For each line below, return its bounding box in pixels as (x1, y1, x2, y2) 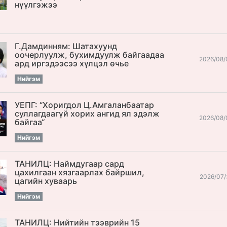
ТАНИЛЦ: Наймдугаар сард (15, 159, 125, 169)
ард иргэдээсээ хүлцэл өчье (15, 58, 129, 68)
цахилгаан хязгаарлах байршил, (15, 167, 145, 177)
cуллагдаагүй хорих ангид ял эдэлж (15, 108, 160, 119)
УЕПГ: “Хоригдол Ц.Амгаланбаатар (15, 100, 155, 110)
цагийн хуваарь (15, 176, 78, 186)
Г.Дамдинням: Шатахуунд (15, 41, 118, 51)
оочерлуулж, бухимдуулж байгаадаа (15, 50, 165, 60)
